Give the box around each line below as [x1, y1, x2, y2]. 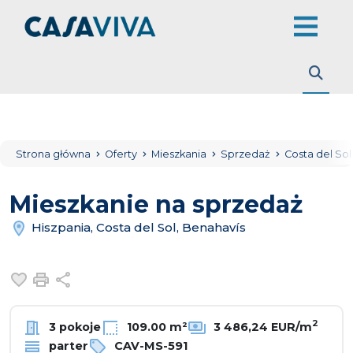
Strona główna [16, 148, 91, 160]
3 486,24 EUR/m [210, 319, 312, 334]
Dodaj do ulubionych [31, 270, 170, 285]
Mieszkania [151, 148, 209, 160]
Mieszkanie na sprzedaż [9, 190, 303, 219]
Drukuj [53, 270, 98, 285]
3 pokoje [46, 319, 101, 334]
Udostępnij [72, 270, 146, 285]
